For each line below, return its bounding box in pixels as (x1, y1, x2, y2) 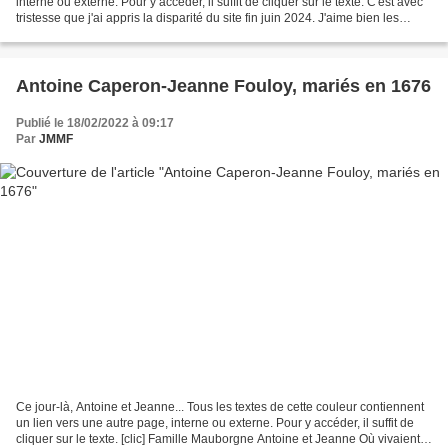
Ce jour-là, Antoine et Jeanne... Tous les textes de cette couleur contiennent (16, 399, 424, 414)
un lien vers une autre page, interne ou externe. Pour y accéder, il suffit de (16, 415, 414, 430)
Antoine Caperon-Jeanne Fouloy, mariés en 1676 (16, 76, 431, 97)
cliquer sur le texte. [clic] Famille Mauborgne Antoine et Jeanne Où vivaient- (16, 431, 424, 446)
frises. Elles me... (16, 27, 107, 42)
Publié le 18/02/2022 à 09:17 (16, 116, 174, 131)
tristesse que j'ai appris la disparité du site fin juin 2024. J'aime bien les (16, 11, 399, 26)
